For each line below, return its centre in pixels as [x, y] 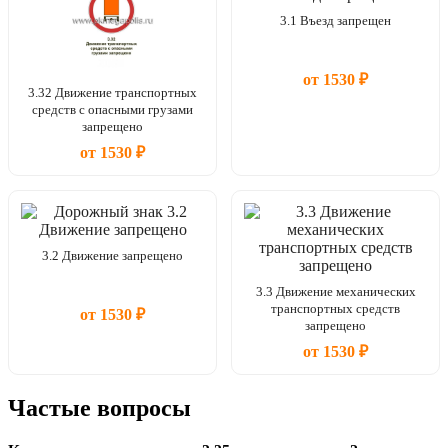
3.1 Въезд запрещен [335, 20]
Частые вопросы [99, 407]
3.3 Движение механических [335, 291]
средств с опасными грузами [112, 109]
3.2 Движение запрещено [112, 255]
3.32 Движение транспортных [112, 92]
